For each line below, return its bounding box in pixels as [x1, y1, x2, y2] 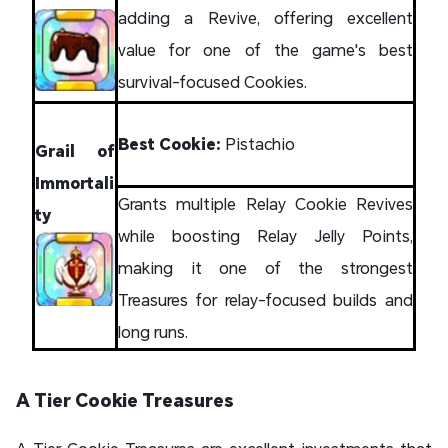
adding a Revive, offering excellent [118, 6, 413, 28]
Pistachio [225, 132, 295, 154]
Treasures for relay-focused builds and [118, 288, 413, 310]
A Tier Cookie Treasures [16, 387, 234, 412]
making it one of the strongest [118, 256, 413, 278]
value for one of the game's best [118, 38, 413, 60]
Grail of [35, 139, 115, 161]
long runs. [118, 320, 188, 342]
